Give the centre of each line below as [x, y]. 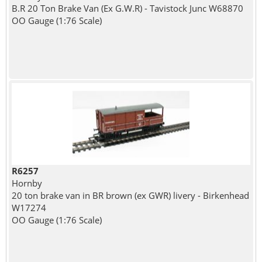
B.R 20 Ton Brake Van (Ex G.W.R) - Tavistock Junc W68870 [127, 8]
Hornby [27, 183]
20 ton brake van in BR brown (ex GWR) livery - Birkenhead [130, 196]
